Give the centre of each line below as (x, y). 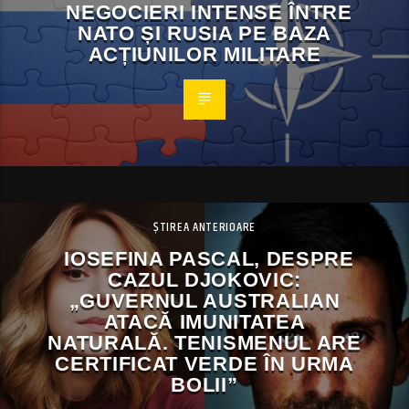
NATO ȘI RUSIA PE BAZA (204, 33)
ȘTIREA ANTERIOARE (204, 227)
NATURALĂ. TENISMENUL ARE (204, 342)
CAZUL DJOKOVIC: (204, 279)
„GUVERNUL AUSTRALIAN (204, 300)
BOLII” (204, 384)
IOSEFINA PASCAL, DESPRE (209, 258)
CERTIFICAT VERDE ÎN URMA (204, 363)
